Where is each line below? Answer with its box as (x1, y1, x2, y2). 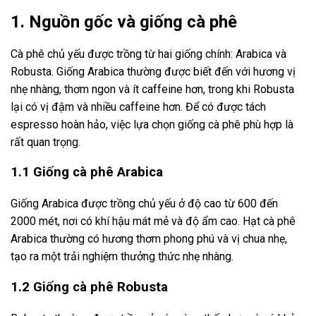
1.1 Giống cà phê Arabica (11, 164, 163, 181)
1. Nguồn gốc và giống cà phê (11, 11, 237, 32)
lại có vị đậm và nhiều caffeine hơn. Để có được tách (11, 99, 266, 114)
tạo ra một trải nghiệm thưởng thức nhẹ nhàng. (11, 250, 233, 264)
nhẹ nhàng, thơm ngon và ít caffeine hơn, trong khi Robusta (11, 82, 294, 96)
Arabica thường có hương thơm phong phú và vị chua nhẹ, (11, 232, 287, 246)
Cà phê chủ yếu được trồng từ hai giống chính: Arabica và (11, 47, 286, 61)
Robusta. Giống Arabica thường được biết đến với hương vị (11, 64, 296, 78)
